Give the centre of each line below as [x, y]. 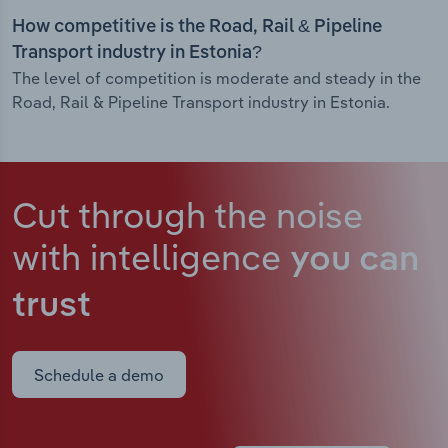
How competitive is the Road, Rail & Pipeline [197, 27]
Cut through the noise [187, 215]
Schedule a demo [99, 374]
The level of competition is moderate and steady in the [216, 78]
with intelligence [151, 257]
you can [354, 261]
